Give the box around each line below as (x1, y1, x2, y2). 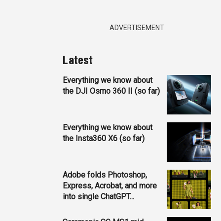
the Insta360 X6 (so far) (63, 133, 145, 143)
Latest (63, 52, 93, 67)
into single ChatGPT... (63, 191, 135, 201)
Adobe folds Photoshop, (63, 170, 147, 180)
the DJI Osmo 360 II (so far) (63, 86, 160, 96)
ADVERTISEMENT (110, 23, 165, 32)
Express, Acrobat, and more (63, 181, 157, 190)
